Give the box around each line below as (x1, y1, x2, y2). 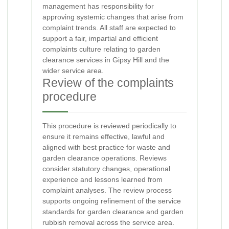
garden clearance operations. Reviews (42, 153, 167, 162)
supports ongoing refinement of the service (42, 196, 181, 205)
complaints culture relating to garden (42, 44, 161, 53)
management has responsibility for (42, 2, 154, 10)
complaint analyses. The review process (42, 186, 172, 194)
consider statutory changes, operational (42, 164, 170, 173)
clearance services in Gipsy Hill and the (42, 55, 169, 64)
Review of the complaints (42, 76, 174, 89)
